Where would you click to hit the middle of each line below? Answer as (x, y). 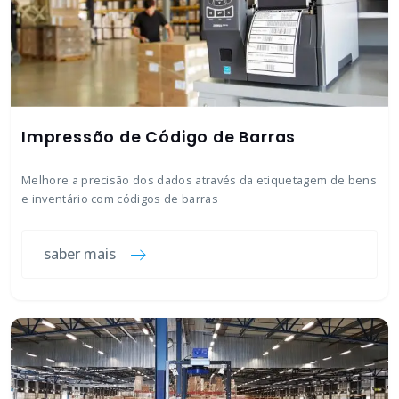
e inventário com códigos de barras (120, 199)
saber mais (80, 254)
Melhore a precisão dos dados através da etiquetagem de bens (199, 180)
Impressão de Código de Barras (159, 137)
